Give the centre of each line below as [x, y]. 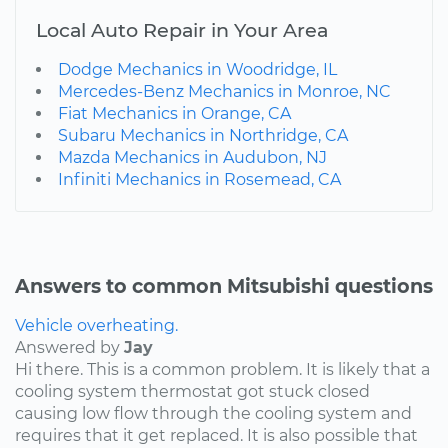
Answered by [69, 347]
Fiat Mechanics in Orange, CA [174, 113]
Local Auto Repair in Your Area [182, 29]
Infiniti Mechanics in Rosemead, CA [199, 179]
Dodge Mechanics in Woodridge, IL [197, 69]
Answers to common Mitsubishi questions [224, 285]
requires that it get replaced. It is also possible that [216, 435]
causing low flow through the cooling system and [213, 413]
